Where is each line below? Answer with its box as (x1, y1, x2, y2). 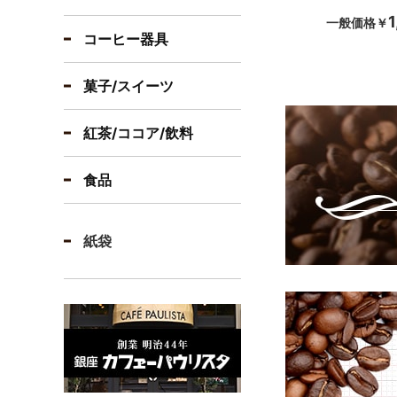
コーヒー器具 (83, 29, 168, 48)
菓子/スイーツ (83, 76, 174, 95)
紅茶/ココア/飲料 (83, 123, 193, 142)
